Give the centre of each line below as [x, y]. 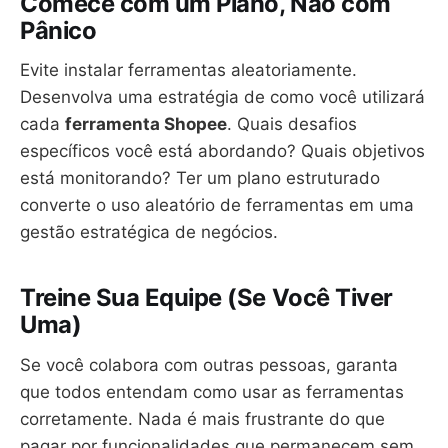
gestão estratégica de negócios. [149, 232]
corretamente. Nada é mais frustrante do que [202, 418]
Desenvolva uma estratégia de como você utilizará [222, 97]
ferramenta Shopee [146, 124]
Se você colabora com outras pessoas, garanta [209, 364]
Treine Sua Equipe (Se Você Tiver [206, 298]
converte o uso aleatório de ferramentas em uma [217, 205]
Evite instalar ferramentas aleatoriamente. [188, 70]
